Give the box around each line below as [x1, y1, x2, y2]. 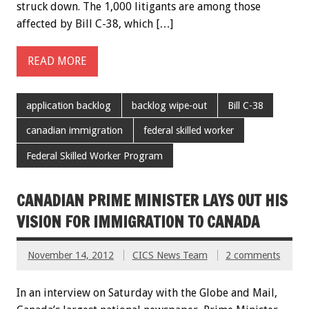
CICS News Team [132, 250, 208, 261]
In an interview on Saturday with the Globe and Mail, [17, 286, 277, 300]
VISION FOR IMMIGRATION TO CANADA [17, 211, 259, 233]
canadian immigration [26, 125, 123, 137]
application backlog [26, 99, 112, 111]
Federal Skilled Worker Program [26, 150, 163, 161]
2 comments [226, 250, 281, 261]
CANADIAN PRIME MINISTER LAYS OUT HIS [17, 190, 288, 212]
